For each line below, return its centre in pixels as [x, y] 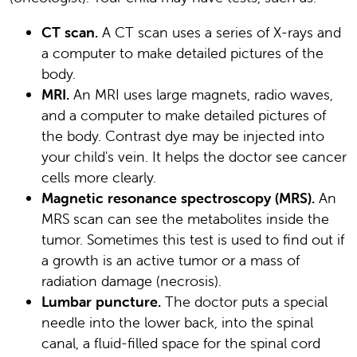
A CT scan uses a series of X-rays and [220, 32]
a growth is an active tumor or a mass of [171, 260]
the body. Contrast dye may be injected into [183, 135]
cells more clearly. [99, 177]
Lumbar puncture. [101, 301]
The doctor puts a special [244, 301]
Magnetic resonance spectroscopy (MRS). [178, 198]
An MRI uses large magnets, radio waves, [201, 94]
